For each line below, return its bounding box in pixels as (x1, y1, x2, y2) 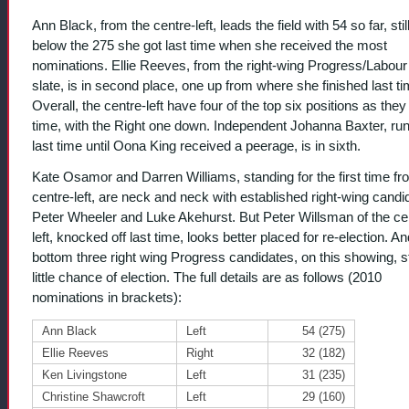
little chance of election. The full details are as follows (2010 (32, 270, 382, 286)
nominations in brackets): (32, 290, 182, 306)
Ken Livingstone (42, 368, 127, 383)
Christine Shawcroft (42, 390, 145, 404)
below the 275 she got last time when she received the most (32, 37, 387, 53)
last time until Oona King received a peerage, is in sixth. (32, 138, 361, 153)
